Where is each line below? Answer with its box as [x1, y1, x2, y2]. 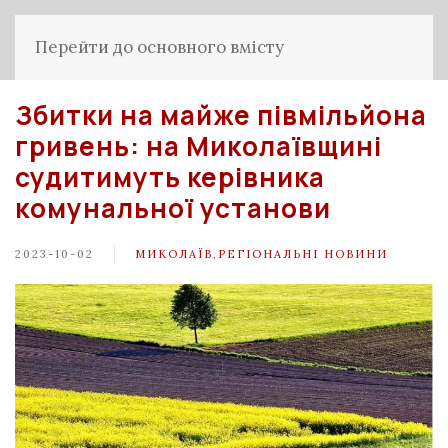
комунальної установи [15, 190, 331, 226]
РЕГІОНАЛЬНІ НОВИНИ [218, 246, 388, 261]
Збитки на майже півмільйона [15, 97, 427, 133]
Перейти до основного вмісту [35, 36, 284, 58]
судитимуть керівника [15, 159, 325, 195]
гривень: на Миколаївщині [15, 128, 382, 164]
